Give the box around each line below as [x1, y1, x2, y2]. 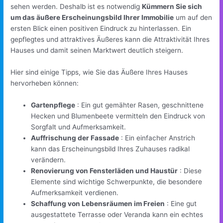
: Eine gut [165, 200, 197, 208]
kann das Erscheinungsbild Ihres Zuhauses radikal [31, 145, 190, 153]
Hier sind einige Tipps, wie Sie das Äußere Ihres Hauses [10, 68, 188, 77]
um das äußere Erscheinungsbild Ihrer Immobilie [10, 13, 174, 22]
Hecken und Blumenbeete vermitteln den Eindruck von [31, 112, 206, 120]
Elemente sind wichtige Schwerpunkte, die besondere [31, 178, 203, 186]
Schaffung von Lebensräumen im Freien [31, 200, 165, 208]
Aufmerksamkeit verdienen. [31, 189, 119, 197]
